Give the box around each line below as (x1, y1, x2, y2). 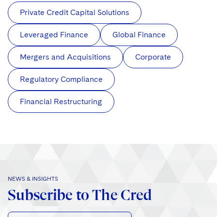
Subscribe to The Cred (8, 186, 152, 204)
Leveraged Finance (20, 30, 88, 40)
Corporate (135, 52, 171, 62)
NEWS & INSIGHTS (8, 175, 58, 183)
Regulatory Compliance (20, 75, 103, 84)
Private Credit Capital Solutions (20, 8, 129, 17)
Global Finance (112, 30, 166, 40)
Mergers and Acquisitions (20, 52, 111, 62)
